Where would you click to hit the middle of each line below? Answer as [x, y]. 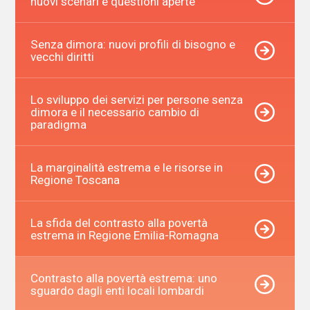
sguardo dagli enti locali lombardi [117, 290]
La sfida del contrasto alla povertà [119, 222]
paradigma [58, 124]
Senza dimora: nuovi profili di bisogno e [133, 44]
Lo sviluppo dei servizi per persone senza [136, 99]
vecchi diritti [62, 56]
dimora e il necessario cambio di [115, 112]
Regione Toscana [75, 180]
